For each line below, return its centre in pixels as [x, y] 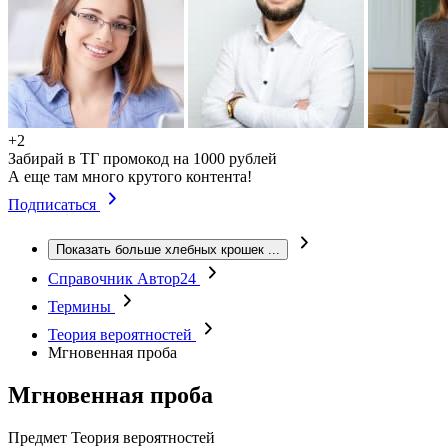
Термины [81, 306]
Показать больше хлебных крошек [160, 249]
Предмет [37, 437]
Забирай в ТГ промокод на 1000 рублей [142, 158]
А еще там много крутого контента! [130, 176]
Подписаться [54, 204]
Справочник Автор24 [124, 278]
